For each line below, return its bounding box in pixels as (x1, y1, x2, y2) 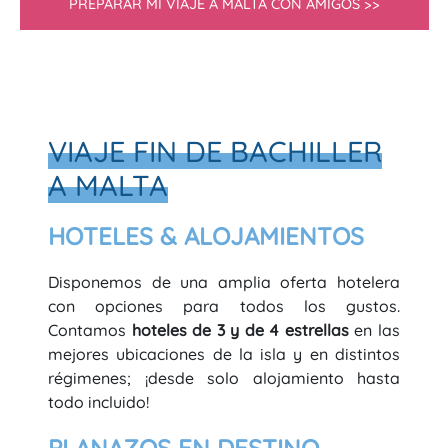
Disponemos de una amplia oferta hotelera (48, 272, 400, 292)
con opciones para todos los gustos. (48, 296, 400, 316)
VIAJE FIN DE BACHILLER (48, 133, 382, 169)
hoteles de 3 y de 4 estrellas (131, 320, 349, 340)
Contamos (48, 320, 132, 340)
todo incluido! (48, 392, 149, 412)
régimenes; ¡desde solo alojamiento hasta (48, 368, 400, 388)
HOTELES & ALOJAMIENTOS (48, 221, 364, 251)
